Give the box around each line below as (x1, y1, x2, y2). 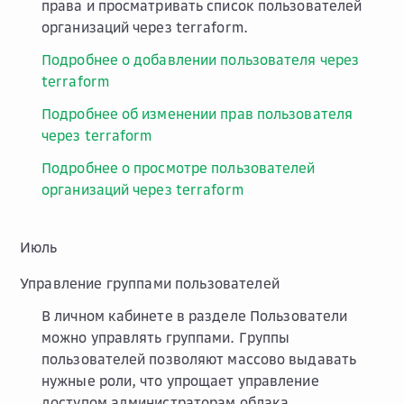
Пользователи (249, 307, 348, 325)
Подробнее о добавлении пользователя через (41, 50, 360, 69)
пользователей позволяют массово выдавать (41, 350, 357, 368)
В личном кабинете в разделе (41, 307, 250, 325)
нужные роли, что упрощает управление (41, 372, 319, 390)
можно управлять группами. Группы (41, 328, 290, 346)
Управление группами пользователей (20, 274, 280, 292)
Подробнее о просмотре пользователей (41, 159, 316, 177)
